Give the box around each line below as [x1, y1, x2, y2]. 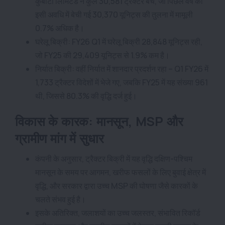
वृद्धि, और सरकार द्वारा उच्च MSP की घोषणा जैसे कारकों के [35, 180, 198, 191]
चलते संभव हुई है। [35, 193, 86, 205]
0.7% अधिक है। [35, 22, 84, 34]
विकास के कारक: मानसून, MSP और [15, 112, 183, 130]
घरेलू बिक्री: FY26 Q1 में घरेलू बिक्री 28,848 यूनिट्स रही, [35, 36, 202, 47]
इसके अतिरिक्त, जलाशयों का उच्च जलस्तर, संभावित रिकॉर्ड [35, 207, 200, 218]
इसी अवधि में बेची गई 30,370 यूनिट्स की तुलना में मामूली [35, 9, 193, 20]
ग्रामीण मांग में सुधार [15, 129, 104, 147]
